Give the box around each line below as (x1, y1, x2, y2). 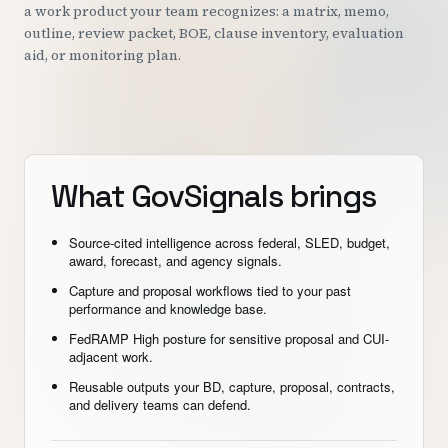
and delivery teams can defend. (69, 395, 251, 414)
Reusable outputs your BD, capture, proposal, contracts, (69, 377, 395, 396)
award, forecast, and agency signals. (69, 251, 282, 270)
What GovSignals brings (51, 176, 377, 216)
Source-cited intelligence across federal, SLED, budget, (69, 233, 390, 252)
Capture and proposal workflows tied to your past (69, 281, 351, 300)
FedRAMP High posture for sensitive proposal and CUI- (69, 329, 389, 348)
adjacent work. (69, 347, 153, 366)
